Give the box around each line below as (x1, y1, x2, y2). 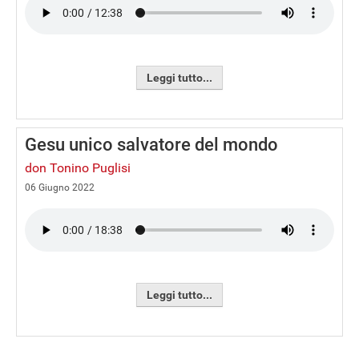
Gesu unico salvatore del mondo (25, 135, 278, 155)
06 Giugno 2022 (25, 182, 95, 193)
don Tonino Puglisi (25, 160, 131, 175)
